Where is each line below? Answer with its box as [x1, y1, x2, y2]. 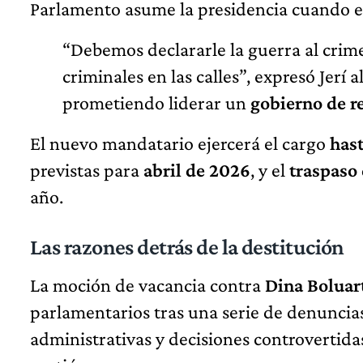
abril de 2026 [143, 159, 250, 181]
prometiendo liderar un [62, 92, 250, 114]
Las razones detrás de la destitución [30, 234, 344, 260]
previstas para [30, 159, 143, 181]
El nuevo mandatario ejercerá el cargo [30, 132, 330, 155]
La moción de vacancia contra [30, 274, 265, 297]
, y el [250, 159, 289, 181]
